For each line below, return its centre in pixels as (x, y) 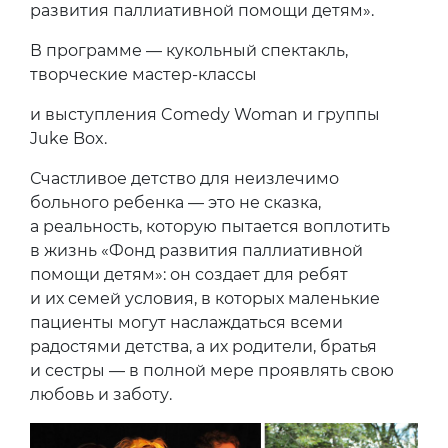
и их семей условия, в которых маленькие (205, 298)
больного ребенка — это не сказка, (175, 202)
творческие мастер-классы (143, 74)
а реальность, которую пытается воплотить (210, 226)
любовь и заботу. (101, 394)
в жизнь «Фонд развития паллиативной (196, 250)
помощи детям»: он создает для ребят (189, 274)
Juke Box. (68, 138)
